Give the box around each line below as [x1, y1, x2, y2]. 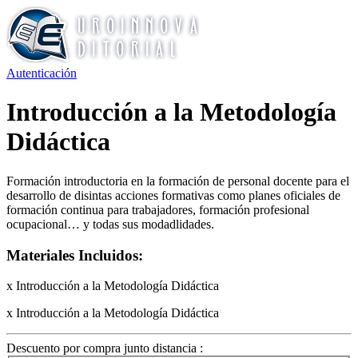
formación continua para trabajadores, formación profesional [6, 202, 309, 217]
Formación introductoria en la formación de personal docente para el [6, 173, 349, 188]
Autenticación [6, 66, 77, 80]
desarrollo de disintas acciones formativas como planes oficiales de [6, 188, 340, 202]
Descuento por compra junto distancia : [6, 341, 203, 356]
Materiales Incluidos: [6, 246, 143, 264]
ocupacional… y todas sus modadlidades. [6, 217, 214, 231]
